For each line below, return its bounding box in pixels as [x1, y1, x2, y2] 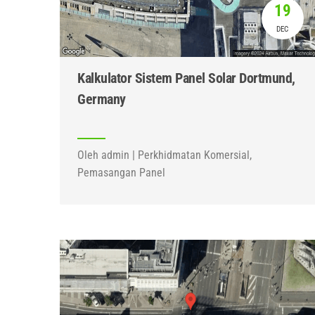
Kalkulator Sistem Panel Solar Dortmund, [77, 70, 295, 86]
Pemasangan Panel [77, 166, 165, 179]
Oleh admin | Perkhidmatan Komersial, [77, 148, 252, 162]
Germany [77, 91, 126, 108]
